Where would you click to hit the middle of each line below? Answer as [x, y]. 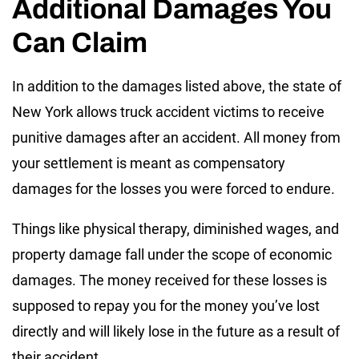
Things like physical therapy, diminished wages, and [175, 229]
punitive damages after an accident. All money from [176, 138]
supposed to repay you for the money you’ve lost [166, 306]
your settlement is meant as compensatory [149, 163]
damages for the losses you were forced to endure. [173, 189]
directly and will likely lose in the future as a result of [176, 332]
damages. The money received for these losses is [169, 280]
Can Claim [80, 43]
